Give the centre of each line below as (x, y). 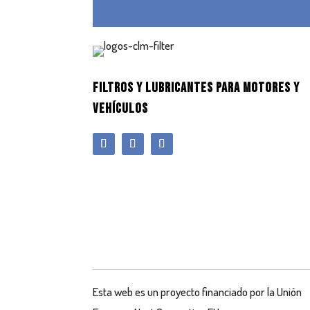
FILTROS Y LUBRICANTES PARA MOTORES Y (197, 88)
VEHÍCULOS (121, 108)
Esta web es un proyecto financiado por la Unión (198, 292)
